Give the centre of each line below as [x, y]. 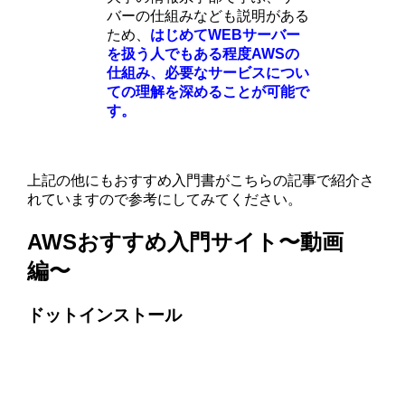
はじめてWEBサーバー [226, 35]
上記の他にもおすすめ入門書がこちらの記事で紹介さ [201, 180]
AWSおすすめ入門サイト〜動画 [186, 241]
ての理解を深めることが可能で [208, 92]
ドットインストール [105, 315]
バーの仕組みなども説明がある [208, 16]
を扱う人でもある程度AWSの [203, 54]
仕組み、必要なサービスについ [208, 73]
